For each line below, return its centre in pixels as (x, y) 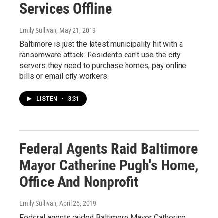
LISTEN (48, 99)
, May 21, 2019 (76, 30)
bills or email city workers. (64, 76)
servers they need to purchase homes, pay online (103, 65)
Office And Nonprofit (79, 182)
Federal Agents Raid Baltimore (109, 148)
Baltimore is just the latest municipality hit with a (101, 44)
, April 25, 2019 (76, 203)
